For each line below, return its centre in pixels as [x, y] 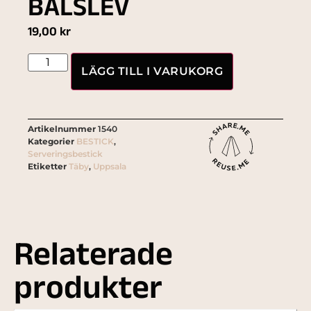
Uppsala [110, 167]
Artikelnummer [63, 129]
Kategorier [51, 142]
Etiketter [47, 167]
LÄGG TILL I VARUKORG [152, 72]
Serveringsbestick [65, 154]
